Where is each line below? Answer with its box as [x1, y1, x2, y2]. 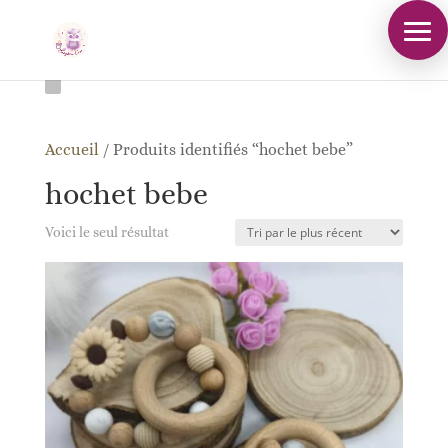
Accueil [44, 140, 99, 159]
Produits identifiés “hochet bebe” [112, 140, 353, 159]
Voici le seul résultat [44, 224, 169, 240]
